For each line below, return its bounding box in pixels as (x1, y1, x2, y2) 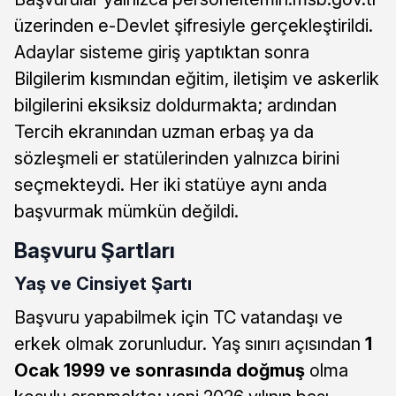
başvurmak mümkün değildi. (14, 200, 239, 222)
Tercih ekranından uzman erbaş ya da (14, 120, 314, 142)
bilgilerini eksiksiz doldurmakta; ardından (14, 94, 337, 116)
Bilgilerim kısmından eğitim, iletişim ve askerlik (14, 67, 379, 89)
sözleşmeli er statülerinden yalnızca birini (14, 147, 339, 169)
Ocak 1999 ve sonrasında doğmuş (14, 359, 305, 381)
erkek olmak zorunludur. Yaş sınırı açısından (14, 332, 365, 354)
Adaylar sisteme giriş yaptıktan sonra (14, 41, 309, 63)
